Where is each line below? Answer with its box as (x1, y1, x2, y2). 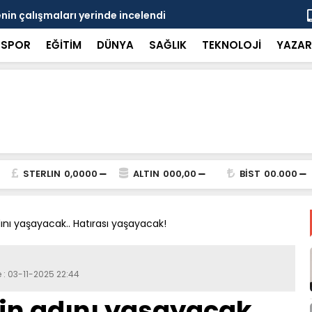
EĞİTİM (45, 38, 81, 52)
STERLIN (22, 167, 61, 180)
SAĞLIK (148, 38, 187, 52)
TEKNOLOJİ (201, 38, 261, 52)
